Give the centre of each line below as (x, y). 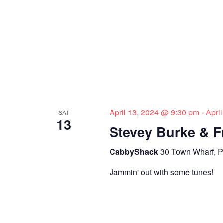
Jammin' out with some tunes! (161, 172)
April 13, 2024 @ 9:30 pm (154, 112)
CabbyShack (135, 151)
